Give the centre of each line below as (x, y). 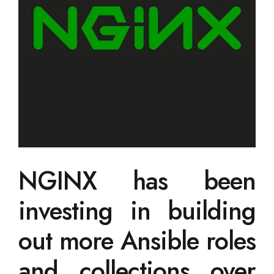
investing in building (137, 211)
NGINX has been (137, 181)
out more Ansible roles (137, 241)
